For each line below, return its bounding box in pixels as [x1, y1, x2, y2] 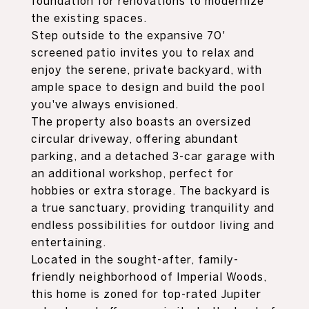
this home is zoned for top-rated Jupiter [31, 288, 261, 300]
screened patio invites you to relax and [31, 46, 255, 59]
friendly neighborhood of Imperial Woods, [31, 270, 267, 283]
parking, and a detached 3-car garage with [31, 150, 275, 162]
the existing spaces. [31, 12, 147, 24]
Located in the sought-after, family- [31, 253, 239, 266]
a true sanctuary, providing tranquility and [31, 201, 275, 214]
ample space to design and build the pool [31, 81, 265, 93]
